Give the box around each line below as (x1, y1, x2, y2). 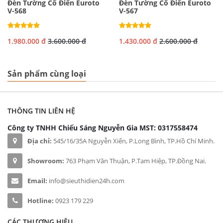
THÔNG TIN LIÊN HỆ (7, 106, 75, 115)
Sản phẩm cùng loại (7, 68, 86, 79)
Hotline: (27, 196, 54, 205)
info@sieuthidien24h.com (49, 176, 124, 185)
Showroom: (27, 156, 64, 165)
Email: (27, 176, 49, 185)
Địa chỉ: (27, 136, 52, 145)
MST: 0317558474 (139, 123, 198, 132)
